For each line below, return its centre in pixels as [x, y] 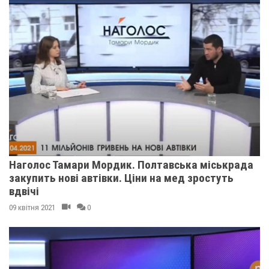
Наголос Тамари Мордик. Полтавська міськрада [131, 165]
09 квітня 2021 [32, 207]
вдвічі [24, 191]
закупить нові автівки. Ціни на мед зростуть [121, 178]
